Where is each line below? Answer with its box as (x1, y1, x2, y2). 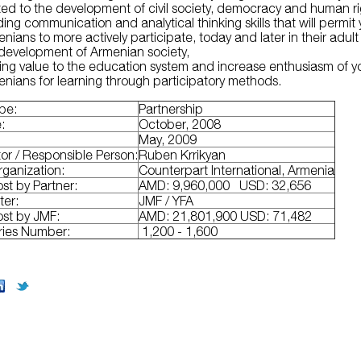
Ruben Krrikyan (139, 147, 226, 163)
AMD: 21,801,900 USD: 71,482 (139, 209, 313, 224)
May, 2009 (139, 132, 197, 147)
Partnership (139, 102, 204, 117)
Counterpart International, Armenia (139, 163, 335, 178)
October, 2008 (139, 117, 222, 132)
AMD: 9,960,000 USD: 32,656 (139, 178, 312, 193)
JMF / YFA (139, 193, 194, 209)
